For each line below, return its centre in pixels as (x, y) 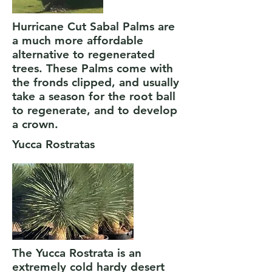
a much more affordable (78, 40)
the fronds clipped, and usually (96, 82)
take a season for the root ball (94, 96)
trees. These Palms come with (93, 68)
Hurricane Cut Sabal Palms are (93, 26)
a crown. (37, 124)
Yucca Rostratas (53, 144)
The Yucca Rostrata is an (77, 253)
